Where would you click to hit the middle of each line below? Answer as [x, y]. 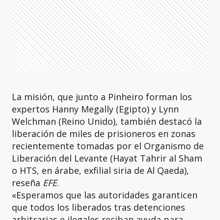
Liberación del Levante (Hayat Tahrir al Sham [107, 158]
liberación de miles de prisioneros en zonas [104, 134]
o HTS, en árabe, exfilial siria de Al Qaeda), [100, 170]
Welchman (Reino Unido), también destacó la [107, 121]
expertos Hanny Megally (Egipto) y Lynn [95, 109]
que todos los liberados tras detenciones [98, 207]
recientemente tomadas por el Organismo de [108, 146]
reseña [27, 183]
